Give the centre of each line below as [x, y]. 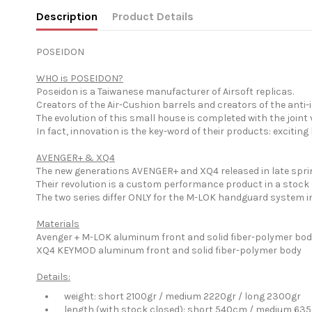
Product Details [153, 17]
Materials [58, 224]
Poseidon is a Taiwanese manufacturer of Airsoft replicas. [165, 92]
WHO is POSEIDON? [80, 79]
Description [67, 17]
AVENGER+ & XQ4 [76, 158]
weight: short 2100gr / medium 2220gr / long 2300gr [178, 296]
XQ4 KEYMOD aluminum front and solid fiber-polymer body [169, 251]
